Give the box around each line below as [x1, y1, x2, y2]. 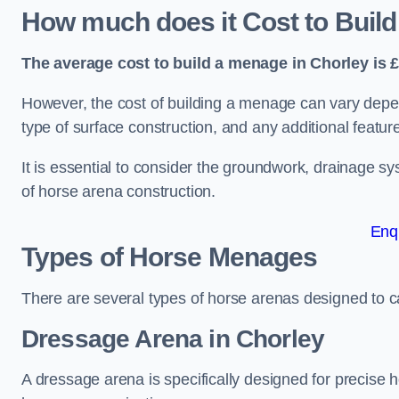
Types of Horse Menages [21, 242, 318, 272]
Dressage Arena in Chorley [21, 325, 324, 353]
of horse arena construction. [21, 183, 216, 200]
